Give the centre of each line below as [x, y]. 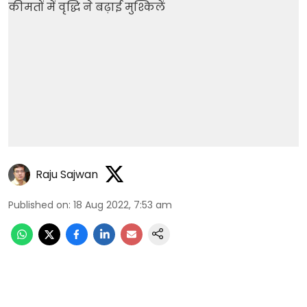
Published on [38, 205]
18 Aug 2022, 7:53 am [123, 205]
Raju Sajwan [67, 174]
